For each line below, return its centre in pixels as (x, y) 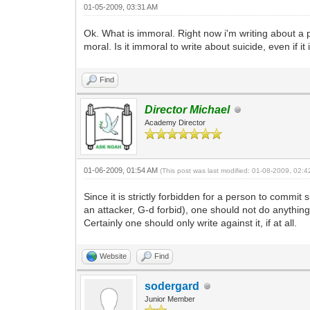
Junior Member (170, 299)
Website (113, 256)
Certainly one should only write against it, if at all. (191, 223)
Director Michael (188, 110)
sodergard (172, 286)
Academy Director (175, 122)
